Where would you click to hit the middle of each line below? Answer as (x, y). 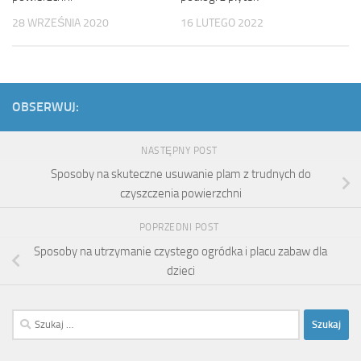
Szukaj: (29, 318)
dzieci (180, 270)
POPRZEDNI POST (180, 228)
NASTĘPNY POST (180, 150)
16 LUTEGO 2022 (222, 23)
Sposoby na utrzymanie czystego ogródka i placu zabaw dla (180, 251)
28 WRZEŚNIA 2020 (60, 23)
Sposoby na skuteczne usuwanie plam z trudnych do (180, 174)
